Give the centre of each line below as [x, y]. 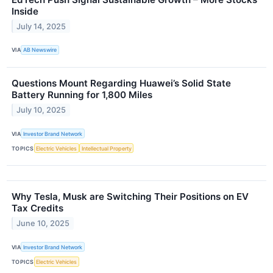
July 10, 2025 [41, 110]
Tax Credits [37, 208]
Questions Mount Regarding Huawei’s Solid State [121, 83]
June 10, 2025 [43, 224]
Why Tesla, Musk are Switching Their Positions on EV [130, 197]
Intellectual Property [106, 148]
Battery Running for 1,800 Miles [82, 94]
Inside [25, 11]
